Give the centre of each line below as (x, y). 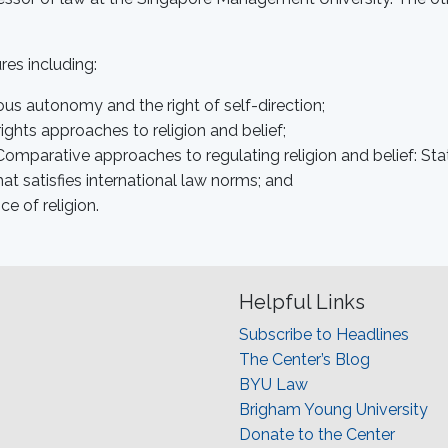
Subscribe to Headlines (324, 335)
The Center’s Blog (304, 360)
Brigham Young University (333, 410)
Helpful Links (302, 302)
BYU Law (273, 385)
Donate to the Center (317, 435)
